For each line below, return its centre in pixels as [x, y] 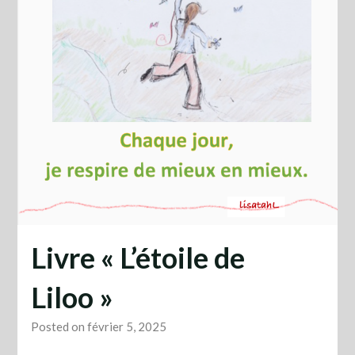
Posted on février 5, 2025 [98, 326]
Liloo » [72, 297]
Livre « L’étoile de [137, 257]
